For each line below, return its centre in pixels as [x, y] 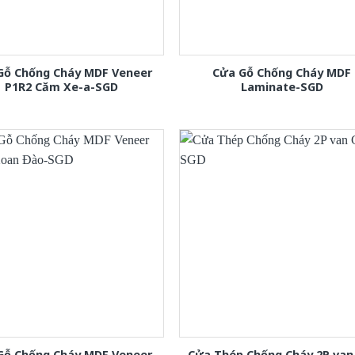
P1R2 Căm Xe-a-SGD [61, 87]
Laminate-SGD [282, 87]
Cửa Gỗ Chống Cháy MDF [282, 73]
